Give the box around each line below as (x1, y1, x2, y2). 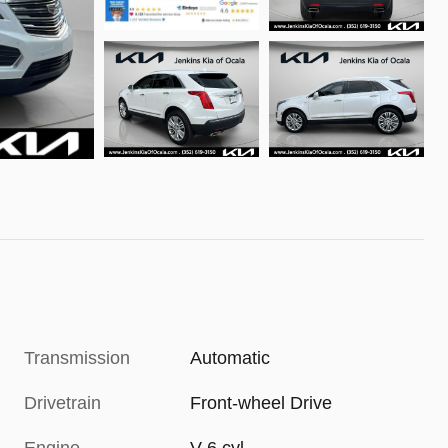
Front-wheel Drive (190, 393, 333, 414)
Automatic (190, 348, 271, 369)
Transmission (24, 348, 130, 369)
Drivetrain (24, 393, 101, 414)
